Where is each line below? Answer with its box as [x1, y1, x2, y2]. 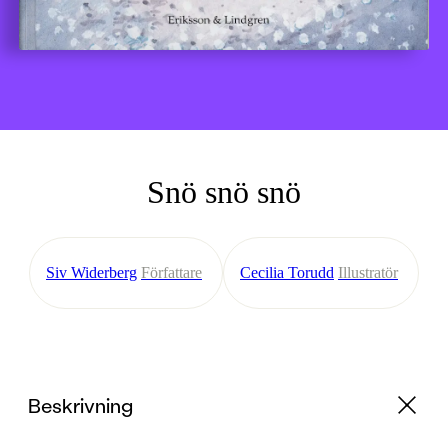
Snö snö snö [147, 173, 301, 210]
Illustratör [338, 264, 398, 282]
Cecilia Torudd [240, 264, 334, 282]
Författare [141, 264, 202, 282]
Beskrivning [28, 392, 133, 419]
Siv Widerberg [46, 264, 137, 282]
